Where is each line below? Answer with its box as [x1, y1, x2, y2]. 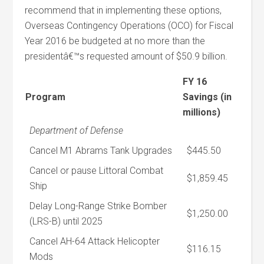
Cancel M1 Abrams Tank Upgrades [29, 145, 173, 156]
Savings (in [183, 91, 232, 103]
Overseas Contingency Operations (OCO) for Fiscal [25, 20, 234, 31]
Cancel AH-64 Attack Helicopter [29, 236, 160, 247]
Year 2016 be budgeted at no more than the [25, 35, 206, 47]
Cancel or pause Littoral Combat [29, 165, 164, 176]
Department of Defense [29, 125, 124, 136]
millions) [183, 107, 221, 118]
